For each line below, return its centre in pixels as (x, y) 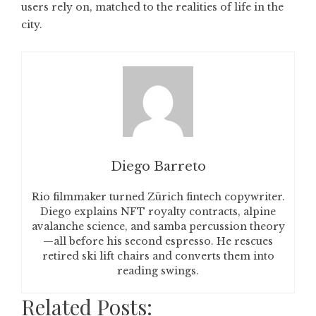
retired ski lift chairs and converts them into (158, 256)
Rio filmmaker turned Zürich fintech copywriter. (158, 197)
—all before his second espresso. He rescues (158, 241)
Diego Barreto (158, 166)
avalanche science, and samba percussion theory (158, 226)
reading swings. (158, 271)
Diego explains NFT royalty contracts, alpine (158, 212)
